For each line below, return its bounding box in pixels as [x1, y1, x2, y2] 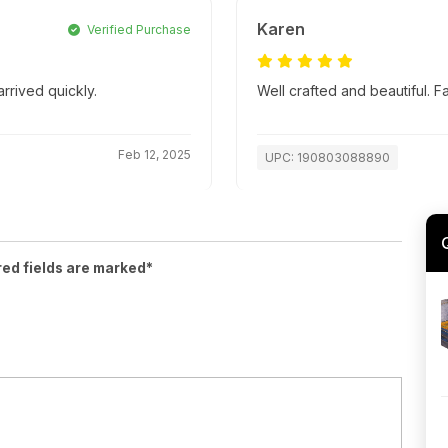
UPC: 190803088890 [265, 150, 390, 166]
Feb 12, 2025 [118, 147, 191, 163]
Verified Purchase [84, 22, 191, 38]
